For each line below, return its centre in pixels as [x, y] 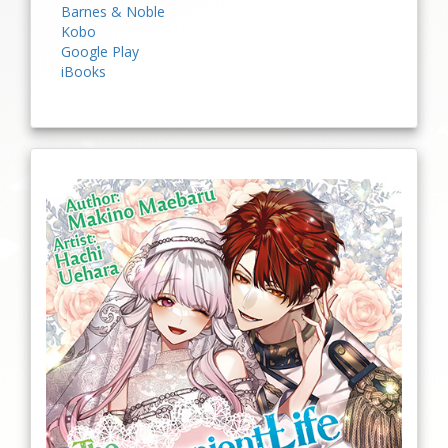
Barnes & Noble [113, 11]
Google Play [100, 51]
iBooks [83, 71]
